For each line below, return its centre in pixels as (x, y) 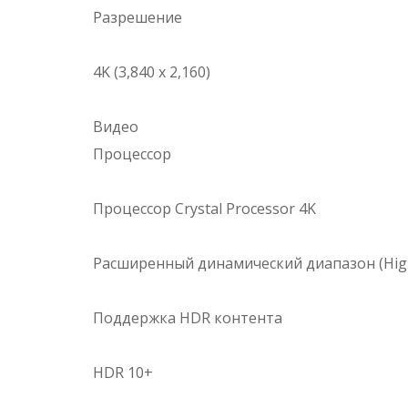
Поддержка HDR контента (188, 318)
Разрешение (138, 18)
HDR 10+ (123, 373)
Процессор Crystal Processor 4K (204, 209)
